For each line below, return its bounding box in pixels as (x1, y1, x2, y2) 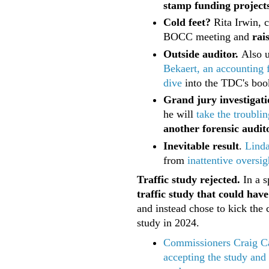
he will (163, 108, 196, 121)
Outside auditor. (163, 47, 238, 60)
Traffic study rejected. (137, 174, 240, 186)
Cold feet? (163, 16, 211, 29)
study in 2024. (137, 217, 202, 229)
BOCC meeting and (163, 31, 252, 43)
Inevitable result (163, 139, 239, 152)
